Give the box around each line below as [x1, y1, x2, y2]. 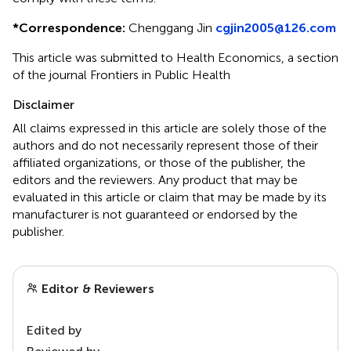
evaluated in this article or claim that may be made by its [13, 190, 327, 205]
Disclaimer [13, 97, 74, 113]
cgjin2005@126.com [215, 20, 336, 36]
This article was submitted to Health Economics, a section [13, 50, 338, 66]
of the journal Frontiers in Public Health [13, 67, 230, 83]
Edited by [26, 323, 81, 338]
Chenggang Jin [125, 20, 215, 36]
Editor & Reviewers [38, 281, 154, 297]
